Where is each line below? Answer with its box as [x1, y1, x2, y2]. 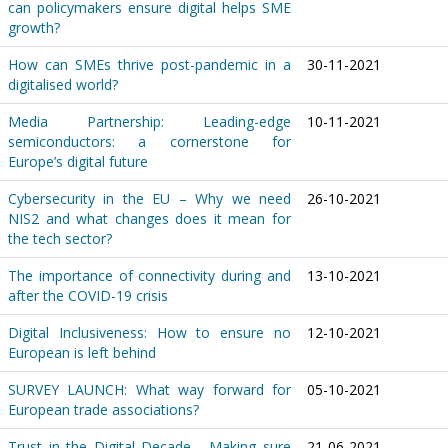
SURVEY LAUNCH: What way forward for [8, 380, 291, 400]
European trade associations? [8, 400, 199, 420]
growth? [8, 18, 60, 38]
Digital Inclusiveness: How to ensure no [8, 323, 291, 343]
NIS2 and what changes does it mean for [8, 209, 291, 229]
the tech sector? [8, 229, 112, 249]
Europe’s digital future [8, 152, 148, 172]
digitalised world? [8, 75, 118, 95]
